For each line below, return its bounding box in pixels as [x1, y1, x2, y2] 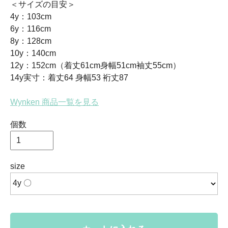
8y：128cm [10, 36, 51, 45]
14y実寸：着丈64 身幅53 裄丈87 [10, 73, 128, 82]
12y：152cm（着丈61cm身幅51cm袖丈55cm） [10, 61, 181, 70]
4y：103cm [10, 12, 51, 21]
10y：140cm [10, 48, 56, 58]
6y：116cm [10, 24, 51, 33]
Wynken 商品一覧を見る [10, 97, 99, 106]
